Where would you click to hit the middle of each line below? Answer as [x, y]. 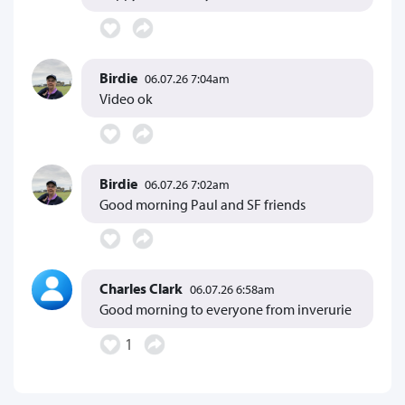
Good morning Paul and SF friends [202, 204]
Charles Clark [141, 289]
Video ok [126, 98]
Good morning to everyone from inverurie [226, 310]
